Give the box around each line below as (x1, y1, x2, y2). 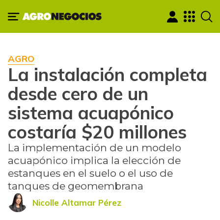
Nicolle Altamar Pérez (32, 197, 121, 208)
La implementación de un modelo (8, 141, 181, 154)
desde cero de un (8, 82, 148, 105)
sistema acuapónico (8, 101, 174, 124)
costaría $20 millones (8, 120, 187, 143)
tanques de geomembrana (8, 180, 143, 192)
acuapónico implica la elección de (8, 154, 181, 167)
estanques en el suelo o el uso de (8, 167, 173, 180)
